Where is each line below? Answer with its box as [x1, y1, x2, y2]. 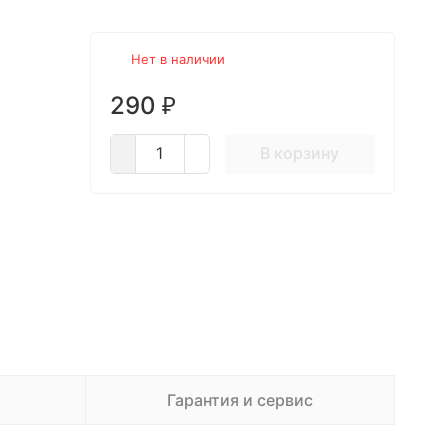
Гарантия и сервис [166, 390, 313, 410]
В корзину [260, 143, 339, 163]
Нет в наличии [130, 51, 225, 67]
